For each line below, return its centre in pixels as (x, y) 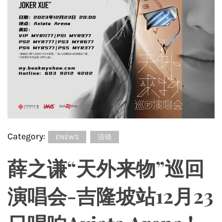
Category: (27, 136)
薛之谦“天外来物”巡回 (106, 168)
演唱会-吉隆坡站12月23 (111, 195)
